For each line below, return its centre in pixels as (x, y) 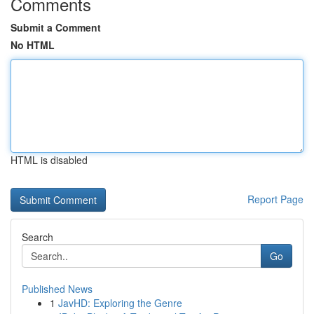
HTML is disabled (49, 160)
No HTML (33, 45)
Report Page (275, 199)
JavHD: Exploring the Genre (120, 303)
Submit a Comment (56, 27)
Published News (57, 289)
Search (37, 237)
